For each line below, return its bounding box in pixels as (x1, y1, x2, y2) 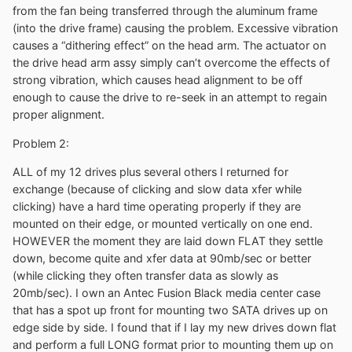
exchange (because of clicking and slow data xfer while (13, 181, 302, 196)
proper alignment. (13, 108, 104, 122)
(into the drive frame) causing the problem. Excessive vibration (13, 21, 338, 35)
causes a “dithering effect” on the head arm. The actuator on (13, 38, 326, 53)
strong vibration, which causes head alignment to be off (13, 73, 302, 87)
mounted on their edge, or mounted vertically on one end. (13, 216, 313, 230)
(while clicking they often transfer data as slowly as (13, 268, 278, 282)
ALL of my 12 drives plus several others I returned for (13, 164, 288, 178)
